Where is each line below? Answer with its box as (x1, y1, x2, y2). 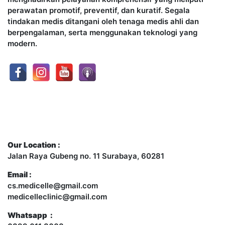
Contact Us (8, 112, 56, 123)
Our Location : (8, 140, 60, 150)
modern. (8, 39, 37, 49)
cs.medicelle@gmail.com (8, 181, 98, 191)
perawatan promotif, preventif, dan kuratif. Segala (8, 6, 190, 16)
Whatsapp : (8, 210, 53, 220)
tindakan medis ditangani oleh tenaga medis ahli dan (8, 17, 199, 27)
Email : (8, 170, 32, 180)
